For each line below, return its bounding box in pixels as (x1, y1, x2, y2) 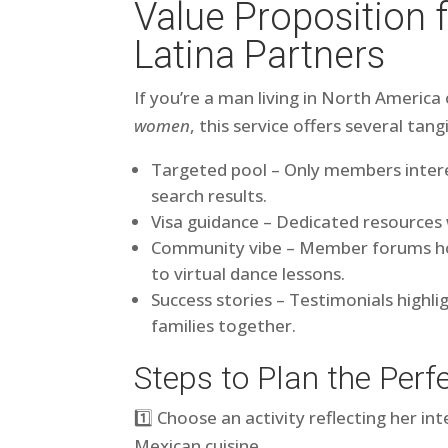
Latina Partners (134, 33, 386, 77)
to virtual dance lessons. (151, 262, 346, 285)
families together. (151, 314, 297, 337)
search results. (151, 184, 268, 207)
